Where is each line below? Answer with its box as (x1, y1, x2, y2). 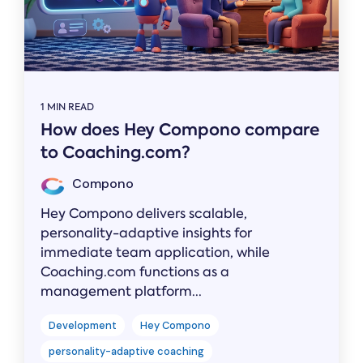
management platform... (41, 282, 202, 300)
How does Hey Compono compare (41, 117, 319, 141)
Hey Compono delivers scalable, (41, 204, 247, 222)
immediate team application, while (41, 243, 270, 261)
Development (49, 318, 117, 332)
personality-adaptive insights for (41, 224, 252, 241)
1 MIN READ (41, 100, 94, 113)
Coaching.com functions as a (41, 263, 229, 280)
